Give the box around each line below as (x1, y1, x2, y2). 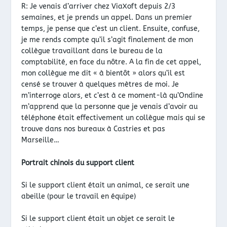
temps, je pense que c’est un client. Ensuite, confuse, (21, 24, 200, 33)
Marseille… (21, 136, 62, 145)
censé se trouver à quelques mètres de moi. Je (21, 80, 179, 89)
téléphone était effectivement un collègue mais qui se (21, 113, 206, 123)
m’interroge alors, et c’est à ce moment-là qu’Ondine (21, 91, 204, 100)
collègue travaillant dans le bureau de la (21, 47, 163, 56)
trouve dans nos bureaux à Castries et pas (21, 125, 166, 134)
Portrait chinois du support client (21, 158, 135, 167)
